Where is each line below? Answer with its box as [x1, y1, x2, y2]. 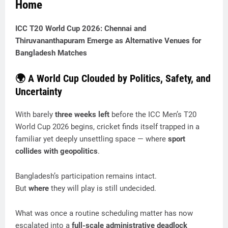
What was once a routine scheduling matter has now [15, 209, 193, 218]
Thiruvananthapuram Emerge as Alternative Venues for [15, 36, 201, 45]
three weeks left [55, 110, 109, 119]
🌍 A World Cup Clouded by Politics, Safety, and [15, 72, 211, 84]
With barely [15, 110, 55, 119]
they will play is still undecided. [49, 184, 156, 193]
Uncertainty [15, 85, 62, 98]
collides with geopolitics [15, 147, 98, 156]
